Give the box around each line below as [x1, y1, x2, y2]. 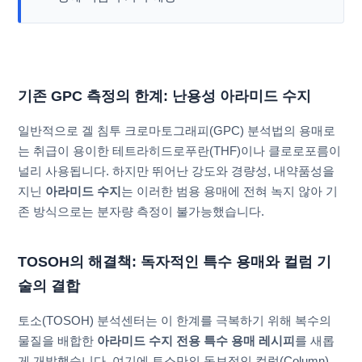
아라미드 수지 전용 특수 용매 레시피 [97, 333, 296, 347]
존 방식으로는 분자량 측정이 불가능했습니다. [18, 204, 265, 218]
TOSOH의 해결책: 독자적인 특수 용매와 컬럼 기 [18, 253, 332, 270]
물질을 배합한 [18, 333, 98, 347]
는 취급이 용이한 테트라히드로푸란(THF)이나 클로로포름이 [18, 143, 342, 158]
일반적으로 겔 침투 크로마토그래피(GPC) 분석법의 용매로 [18, 123, 336, 137]
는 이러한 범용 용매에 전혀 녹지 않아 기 [121, 183, 339, 198]
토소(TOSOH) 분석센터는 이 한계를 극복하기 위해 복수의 [18, 313, 332, 327]
